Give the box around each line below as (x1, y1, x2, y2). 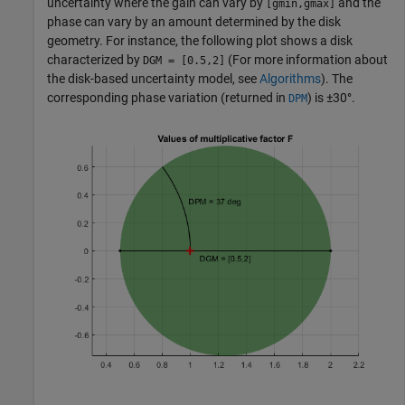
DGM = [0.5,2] (143, 53, 225, 67)
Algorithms (259, 71, 321, 86)
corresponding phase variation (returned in (47, 89, 288, 105)
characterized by (47, 52, 143, 67)
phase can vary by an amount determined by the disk (47, 14, 341, 29)
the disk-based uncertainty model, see (47, 71, 259, 86)
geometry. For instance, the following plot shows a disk (47, 33, 353, 48)
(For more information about (225, 52, 388, 67)
